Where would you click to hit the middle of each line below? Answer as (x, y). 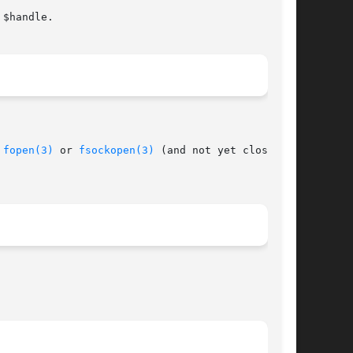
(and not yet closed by (227, 150)
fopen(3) (28, 150)
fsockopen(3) (117, 150)
